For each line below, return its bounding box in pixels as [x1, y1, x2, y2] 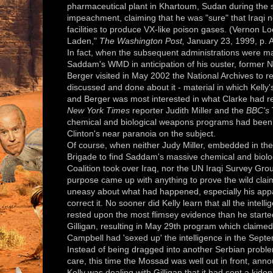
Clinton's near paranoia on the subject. [67, 129, 216, 139]
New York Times [67, 105, 130, 116]
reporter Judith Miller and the [130, 105, 246, 116]
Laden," [67, 36, 99, 46]
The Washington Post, [99, 36, 187, 46]
